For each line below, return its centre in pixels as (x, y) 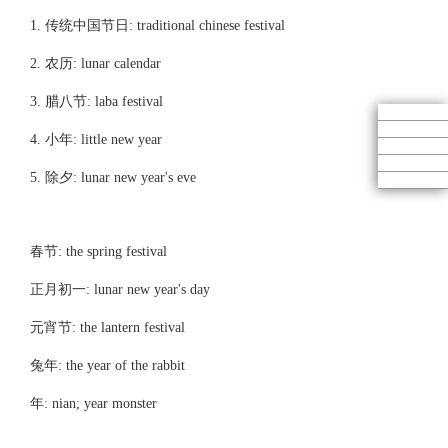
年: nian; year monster (93, 403)
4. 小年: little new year (95, 139)
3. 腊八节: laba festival (96, 101)
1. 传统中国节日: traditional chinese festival (157, 25)
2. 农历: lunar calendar (95, 63)
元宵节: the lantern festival (107, 327)
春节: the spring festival (98, 251)
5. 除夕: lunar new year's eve (112, 177)
